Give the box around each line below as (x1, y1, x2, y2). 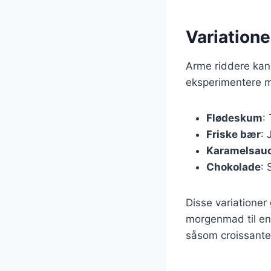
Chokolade (206, 161, 261, 174)
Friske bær (206, 128, 261, 141)
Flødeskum (206, 112, 263, 125)
